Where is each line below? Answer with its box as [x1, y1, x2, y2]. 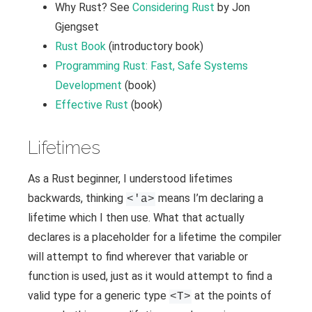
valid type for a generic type [28, 289, 169, 302]
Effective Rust [55, 98, 128, 111]
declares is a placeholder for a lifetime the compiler [28, 231, 281, 244]
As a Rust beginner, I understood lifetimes [28, 172, 233, 185]
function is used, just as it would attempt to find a [28, 270, 272, 283]
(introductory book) [106, 40, 203, 53]
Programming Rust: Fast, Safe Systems [55, 59, 248, 72]
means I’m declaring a [155, 192, 263, 205]
